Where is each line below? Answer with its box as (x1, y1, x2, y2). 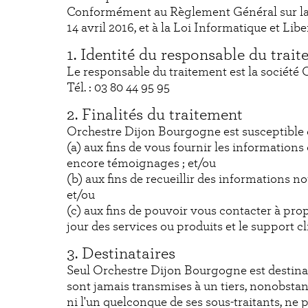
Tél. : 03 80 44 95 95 (67, 81, 170, 95)
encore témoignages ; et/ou (67, 157, 216, 170)
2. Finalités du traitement (67, 107, 243, 124)
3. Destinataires (67, 245, 175, 263)
